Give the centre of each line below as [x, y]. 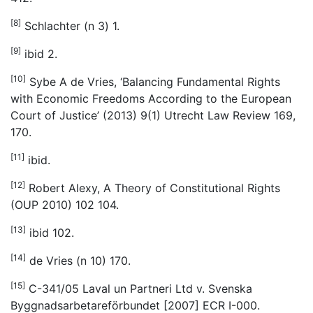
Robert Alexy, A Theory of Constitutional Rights [153, 188]
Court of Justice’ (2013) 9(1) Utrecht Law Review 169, [153, 116]
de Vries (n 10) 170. [78, 261]
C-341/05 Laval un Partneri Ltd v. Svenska [139, 289]
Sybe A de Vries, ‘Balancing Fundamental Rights [153, 82]
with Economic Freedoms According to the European [151, 99]
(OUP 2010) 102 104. [65, 205]
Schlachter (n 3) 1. [70, 26]
